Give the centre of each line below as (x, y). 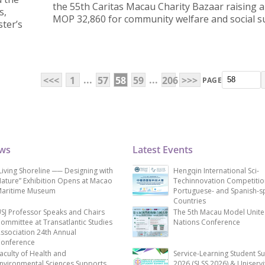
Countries (190, 201)
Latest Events (163, 150)
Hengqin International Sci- (216, 171)
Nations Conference (207, 222)
